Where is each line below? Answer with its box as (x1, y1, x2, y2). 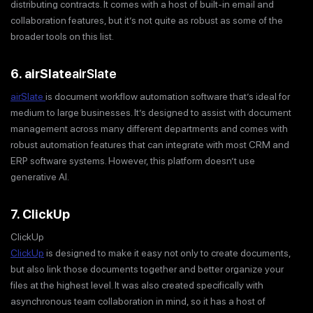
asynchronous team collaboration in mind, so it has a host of (10, 295, 265, 307)
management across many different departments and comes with (10, 122, 288, 134)
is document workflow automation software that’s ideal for (45, 90, 290, 102)
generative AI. (10, 170, 69, 182)
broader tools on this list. (10, 31, 114, 43)
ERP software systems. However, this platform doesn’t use (10, 154, 255, 166)
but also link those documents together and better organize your (10, 263, 284, 275)
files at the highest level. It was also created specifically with (10, 279, 263, 291)
